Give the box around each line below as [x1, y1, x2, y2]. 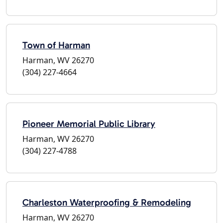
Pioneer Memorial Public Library [22, 117, 155, 129]
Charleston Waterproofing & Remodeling [22, 196, 191, 208]
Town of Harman [22, 39, 90, 51]
